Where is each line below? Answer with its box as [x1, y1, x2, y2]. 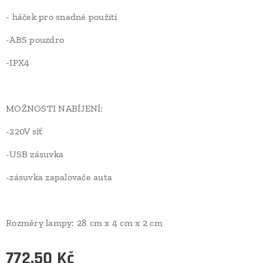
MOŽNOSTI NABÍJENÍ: [6, 103, 103, 114]
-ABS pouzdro [6, 34, 65, 46]
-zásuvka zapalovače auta [6, 171, 113, 183]
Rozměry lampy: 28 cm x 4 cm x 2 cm [6, 217, 163, 229]
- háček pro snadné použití [6, 11, 117, 23]
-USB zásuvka [6, 149, 64, 160]
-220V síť [6, 126, 43, 137]
